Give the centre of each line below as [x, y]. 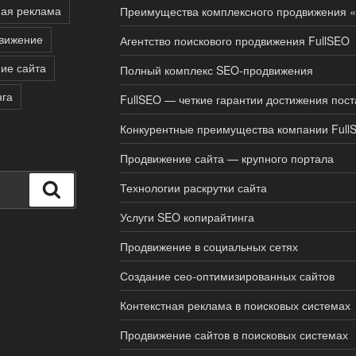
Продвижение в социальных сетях [209, 246]
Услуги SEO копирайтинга [187, 217]
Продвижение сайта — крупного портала [226, 158]
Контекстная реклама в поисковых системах [235, 305]
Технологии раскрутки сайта [193, 187]
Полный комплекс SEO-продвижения [216, 70]
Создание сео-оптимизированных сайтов [227, 275]
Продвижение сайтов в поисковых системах [234, 334]
